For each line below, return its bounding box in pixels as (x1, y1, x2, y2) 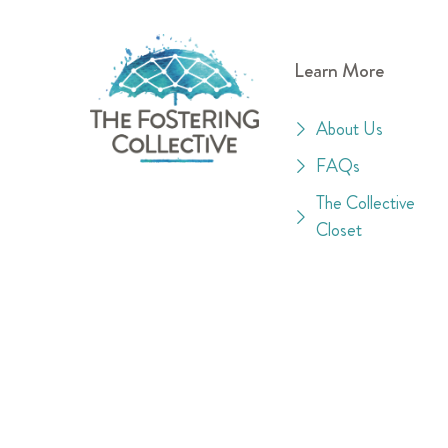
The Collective (316, 189, 416, 216)
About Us (316, 115, 384, 142)
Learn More (293, 55, 384, 85)
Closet (316, 216, 363, 243)
